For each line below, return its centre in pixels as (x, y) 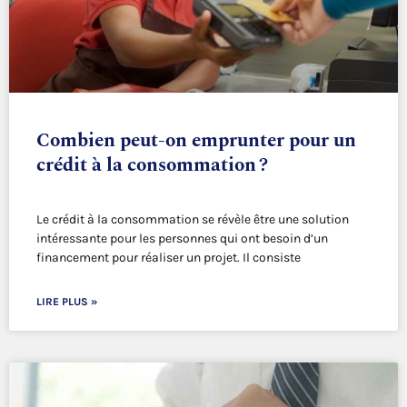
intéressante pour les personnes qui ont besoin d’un (182, 239)
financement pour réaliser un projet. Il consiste (169, 258)
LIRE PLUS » (67, 302)
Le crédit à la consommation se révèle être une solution (193, 220)
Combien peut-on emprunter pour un (196, 141)
